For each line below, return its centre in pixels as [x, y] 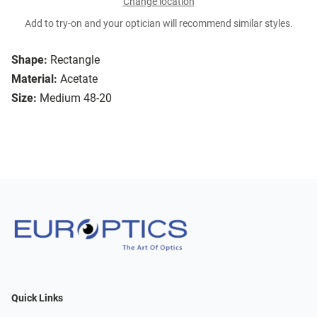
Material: [34, 79]
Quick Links [37, 298]
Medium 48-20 [76, 98]
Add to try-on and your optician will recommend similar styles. [158, 24]
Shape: [29, 60]
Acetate [79, 79]
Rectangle [75, 60]
